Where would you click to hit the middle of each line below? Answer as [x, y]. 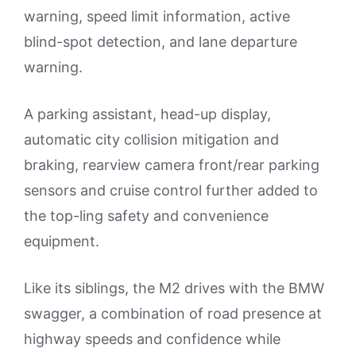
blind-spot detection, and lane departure [161, 41]
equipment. [62, 241]
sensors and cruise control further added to [171, 190]
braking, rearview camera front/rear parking [172, 164]
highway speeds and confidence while [152, 339]
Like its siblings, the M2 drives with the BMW [174, 288]
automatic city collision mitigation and [151, 139]
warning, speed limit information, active [157, 16]
